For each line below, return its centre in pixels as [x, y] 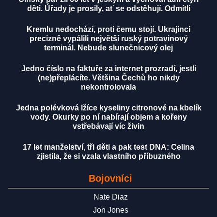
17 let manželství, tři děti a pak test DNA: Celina [108, 147]
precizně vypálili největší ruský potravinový [108, 39]
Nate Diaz [110, 197]
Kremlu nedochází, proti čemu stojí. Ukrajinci [108, 30]
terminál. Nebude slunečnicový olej [108, 48]
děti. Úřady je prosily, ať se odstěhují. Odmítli [108, 9]
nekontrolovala [108, 87]
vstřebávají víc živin [108, 126]
